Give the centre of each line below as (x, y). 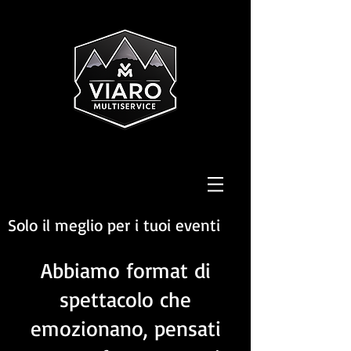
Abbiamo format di (125, 270)
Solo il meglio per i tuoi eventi (114, 225)
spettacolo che (125, 299)
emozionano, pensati (125, 328)
